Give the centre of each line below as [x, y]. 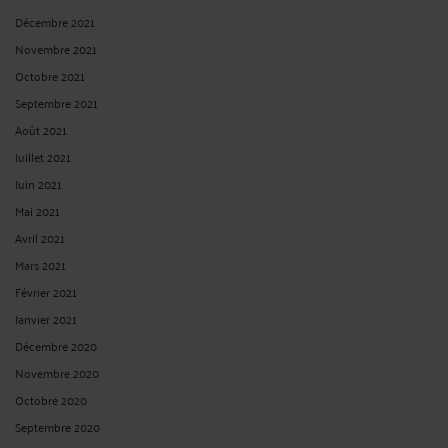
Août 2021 [41, 129]
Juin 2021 [38, 183]
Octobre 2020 [51, 399]
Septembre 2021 [56, 102]
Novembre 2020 [57, 372]
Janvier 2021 [46, 318]
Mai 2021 [37, 210]
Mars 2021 [40, 264]
